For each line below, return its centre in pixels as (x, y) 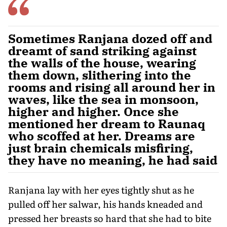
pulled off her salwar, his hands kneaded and (105, 204)
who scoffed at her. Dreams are (102, 136)
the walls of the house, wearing (102, 63)
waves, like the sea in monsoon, (103, 99)
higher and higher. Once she (93, 111)
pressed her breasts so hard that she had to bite (110, 218)
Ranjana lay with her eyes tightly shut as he (101, 190)
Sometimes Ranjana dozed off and (110, 38)
